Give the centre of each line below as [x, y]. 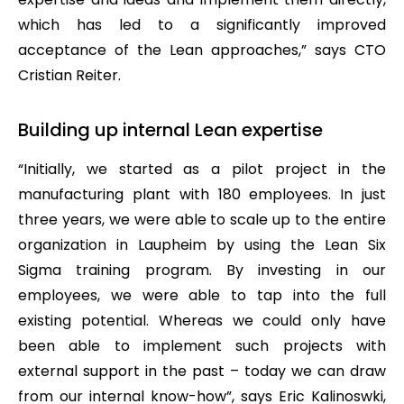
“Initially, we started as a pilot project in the [202, 169]
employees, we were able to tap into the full [202, 295]
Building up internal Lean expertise [170, 129]
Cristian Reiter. [69, 75]
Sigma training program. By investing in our [202, 270]
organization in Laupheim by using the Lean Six [202, 244]
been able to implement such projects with [202, 345]
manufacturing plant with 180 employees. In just [202, 194]
